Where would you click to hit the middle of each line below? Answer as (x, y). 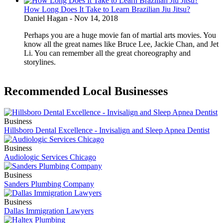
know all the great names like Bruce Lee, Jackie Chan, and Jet (121, 44)
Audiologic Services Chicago (50, 157)
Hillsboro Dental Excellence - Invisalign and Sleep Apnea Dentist (107, 130)
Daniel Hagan (46, 18)
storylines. (40, 62)
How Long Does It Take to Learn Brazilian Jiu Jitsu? (107, 9)
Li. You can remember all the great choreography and (107, 53)
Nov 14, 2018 (96, 18)
